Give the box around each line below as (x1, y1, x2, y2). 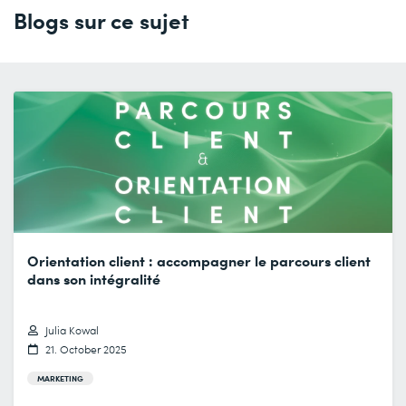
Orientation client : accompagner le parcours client (27, 250, 371, 271)
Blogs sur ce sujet (14, 5, 189, 35)
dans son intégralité (27, 268, 160, 289)
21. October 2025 (45, 342, 127, 358)
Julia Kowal (45, 323, 99, 339)
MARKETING (37, 372, 83, 385)
